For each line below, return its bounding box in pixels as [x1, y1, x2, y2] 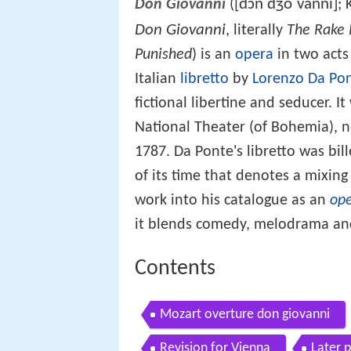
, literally [226, 23, 287, 39]
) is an [192, 47, 235, 63]
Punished [135, 47, 192, 63]
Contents [135, 258, 215, 280]
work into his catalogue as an [135, 193, 330, 209]
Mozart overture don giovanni [160, 306, 330, 322]
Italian [135, 71, 180, 88]
